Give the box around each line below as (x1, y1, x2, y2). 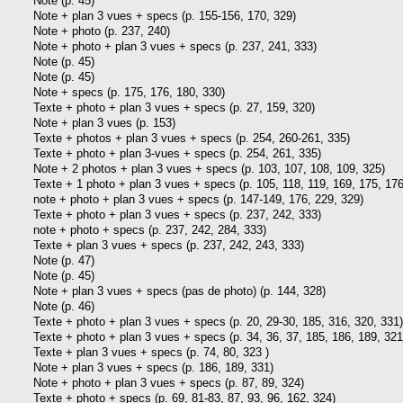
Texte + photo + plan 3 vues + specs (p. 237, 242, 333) (33, 207, 321, 221)
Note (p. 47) (33, 253, 94, 267)
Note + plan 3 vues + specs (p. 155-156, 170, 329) (33, 8, 296, 22)
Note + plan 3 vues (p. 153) (33, 115, 175, 130)
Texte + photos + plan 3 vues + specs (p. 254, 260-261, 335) (33, 130, 350, 145)
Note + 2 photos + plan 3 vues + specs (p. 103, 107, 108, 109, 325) (33, 161, 385, 175)
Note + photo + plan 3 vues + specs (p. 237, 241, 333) (33, 39, 317, 53)
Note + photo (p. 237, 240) (33, 23, 170, 38)
